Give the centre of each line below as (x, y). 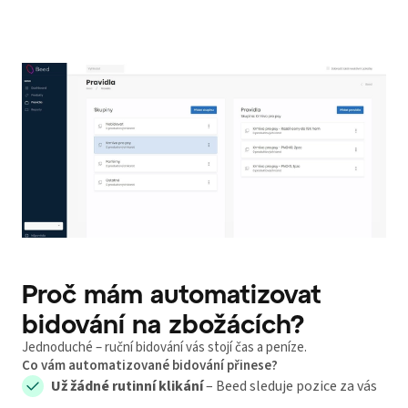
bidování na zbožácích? (163, 324)
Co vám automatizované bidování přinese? (150, 366)
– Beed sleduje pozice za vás (290, 387)
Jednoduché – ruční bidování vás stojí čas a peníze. (164, 348)
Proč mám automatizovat (172, 294)
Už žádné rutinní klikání (127, 387)
